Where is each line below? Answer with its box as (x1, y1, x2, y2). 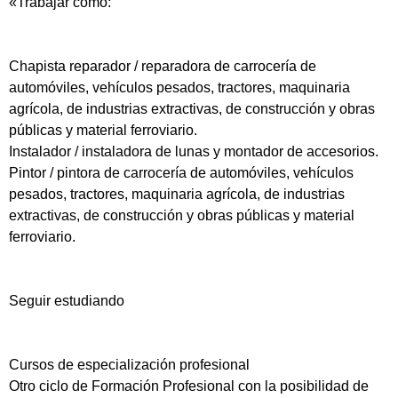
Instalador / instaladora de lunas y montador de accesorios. (9, 144, 378, 160)
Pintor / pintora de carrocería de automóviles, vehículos (9, 165, 354, 181)
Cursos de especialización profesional (9, 357, 250, 373)
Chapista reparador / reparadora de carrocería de (9, 59, 316, 75)
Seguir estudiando (9, 293, 124, 309)
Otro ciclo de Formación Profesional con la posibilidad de (9, 378, 369, 394)
